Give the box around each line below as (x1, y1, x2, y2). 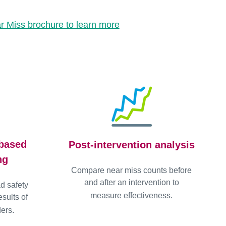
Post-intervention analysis (68, 139, 195, 151)
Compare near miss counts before (71, 166, 192, 175)
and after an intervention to (84, 178, 179, 187)
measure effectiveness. (90, 191, 173, 200)
